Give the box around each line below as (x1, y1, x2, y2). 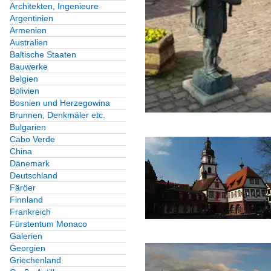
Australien (10, 38, 48, 48)
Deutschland (10, 171, 57, 181)
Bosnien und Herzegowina (10, 98, 110, 108)
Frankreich (10, 207, 51, 217)
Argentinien (10, 13, 53, 24)
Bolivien (10, 86, 39, 96)
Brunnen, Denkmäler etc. (10, 110, 105, 120)
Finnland (10, 195, 43, 205)
